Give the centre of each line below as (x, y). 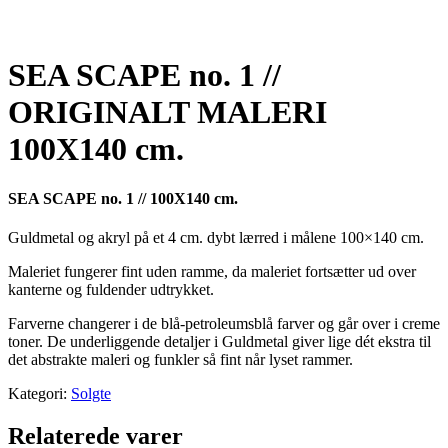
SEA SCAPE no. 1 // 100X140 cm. (123, 198)
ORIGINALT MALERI (167, 112)
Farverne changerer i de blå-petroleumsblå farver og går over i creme (224, 324)
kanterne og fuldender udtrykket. (111, 290)
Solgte (91, 394)
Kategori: (39, 394)
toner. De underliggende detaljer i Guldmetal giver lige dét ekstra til (219, 342)
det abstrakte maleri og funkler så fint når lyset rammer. (180, 360)
